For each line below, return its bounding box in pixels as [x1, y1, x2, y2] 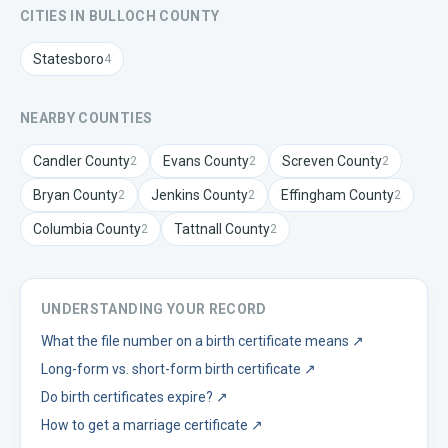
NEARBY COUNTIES [20, 110, 153, 126]
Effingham [281, 187, 346, 203]
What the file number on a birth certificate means [41, 333, 349, 349]
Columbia [33, 221, 93, 237]
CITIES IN [20, 8, 89, 24]
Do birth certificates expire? [41, 389, 213, 405]
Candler [33, 153, 82, 169]
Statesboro [33, 51, 104, 67]
